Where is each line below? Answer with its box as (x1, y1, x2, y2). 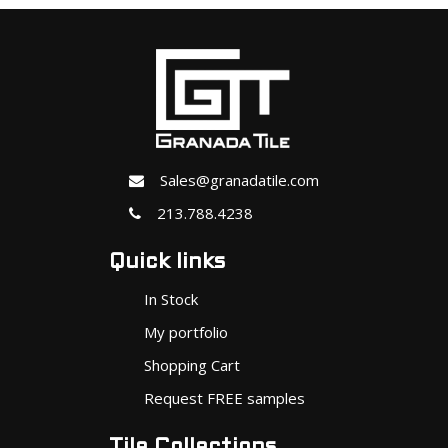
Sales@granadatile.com (144, 169, 319, 190)
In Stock (143, 288, 198, 309)
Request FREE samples (143, 387, 305, 408)
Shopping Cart (143, 354, 240, 375)
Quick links (109, 252, 225, 272)
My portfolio (143, 321, 228, 342)
